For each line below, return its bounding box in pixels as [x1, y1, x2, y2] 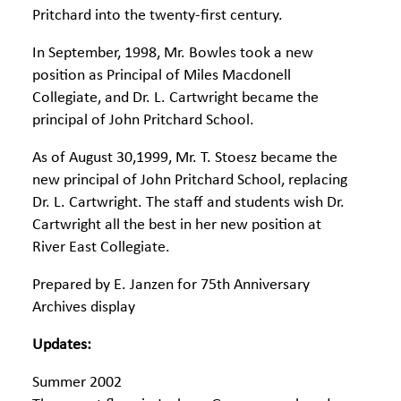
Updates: [32, 337, 95, 354]
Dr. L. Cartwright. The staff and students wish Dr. [32, 194, 345, 211]
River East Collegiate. [32, 239, 170, 256]
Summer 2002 [32, 374, 122, 391]
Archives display [32, 299, 135, 316]
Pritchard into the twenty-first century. [32, 7, 283, 24]
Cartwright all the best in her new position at [32, 217, 321, 234]
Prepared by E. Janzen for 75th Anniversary [32, 277, 310, 294]
